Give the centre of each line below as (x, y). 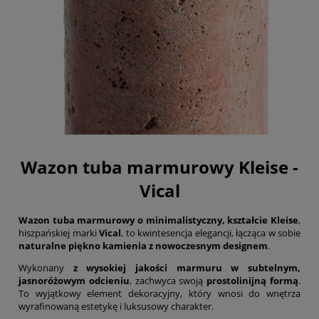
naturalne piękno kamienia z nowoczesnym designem (143, 246)
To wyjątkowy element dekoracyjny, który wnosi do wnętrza (159, 294)
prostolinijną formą (253, 281)
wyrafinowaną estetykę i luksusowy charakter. (116, 307)
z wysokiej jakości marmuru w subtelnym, (187, 268)
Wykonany (46, 268)
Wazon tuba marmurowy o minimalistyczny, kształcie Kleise (158, 220)
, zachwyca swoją (168, 281)
